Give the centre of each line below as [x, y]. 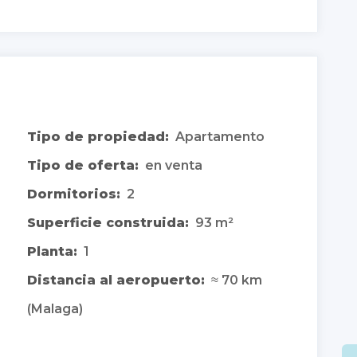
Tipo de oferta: [83, 165]
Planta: [52, 251]
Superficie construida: [108, 222]
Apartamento [220, 136]
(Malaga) [55, 308]
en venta [174, 165]
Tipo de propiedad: [98, 136]
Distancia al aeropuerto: [116, 280]
